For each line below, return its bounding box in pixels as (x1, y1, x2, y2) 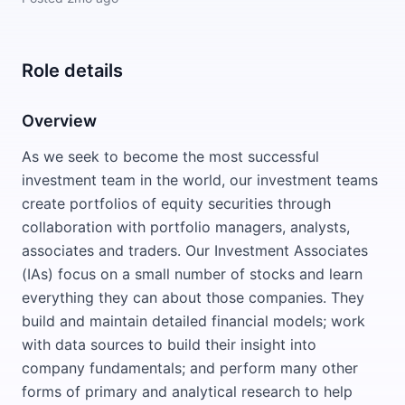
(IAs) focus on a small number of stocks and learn (22, 265, 363, 283)
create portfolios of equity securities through (22, 194, 331, 212)
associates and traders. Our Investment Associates (22, 241, 368, 259)
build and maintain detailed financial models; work (22, 312, 365, 330)
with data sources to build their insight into (22, 335, 316, 353)
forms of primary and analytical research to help (22, 382, 353, 400)
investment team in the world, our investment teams (22, 171, 378, 189)
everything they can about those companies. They (22, 288, 364, 306)
